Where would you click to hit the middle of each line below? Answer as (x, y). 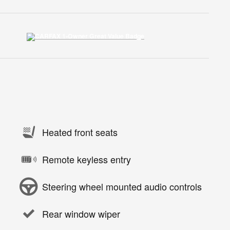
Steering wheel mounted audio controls (122, 187)
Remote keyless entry (87, 159)
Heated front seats (80, 132)
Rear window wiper (81, 214)
